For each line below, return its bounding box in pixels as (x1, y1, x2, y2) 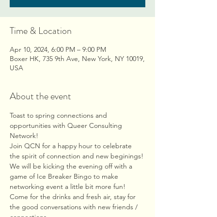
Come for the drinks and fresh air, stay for (10, 192, 138, 201)
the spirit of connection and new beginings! (10, 152, 145, 160)
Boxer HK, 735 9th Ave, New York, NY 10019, (10, 54, 145, 63)
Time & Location (10, 24, 72, 38)
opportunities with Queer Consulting (10, 121, 124, 130)
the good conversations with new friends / (10, 202, 139, 211)
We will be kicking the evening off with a (10, 162, 134, 170)
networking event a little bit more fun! (10, 182, 127, 191)
